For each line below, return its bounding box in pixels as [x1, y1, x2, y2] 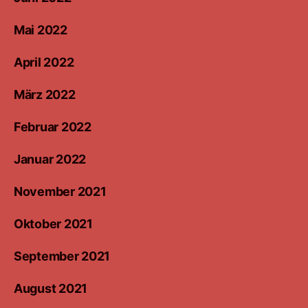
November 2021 [14, 184, 107, 199]
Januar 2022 [14, 151, 87, 166]
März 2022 [14, 87, 76, 102]
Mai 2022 [14, 22, 67, 37]
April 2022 [14, 54, 74, 69]
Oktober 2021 [14, 216, 93, 231]
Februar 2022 [14, 119, 91, 134]
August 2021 [14, 280, 88, 296]
